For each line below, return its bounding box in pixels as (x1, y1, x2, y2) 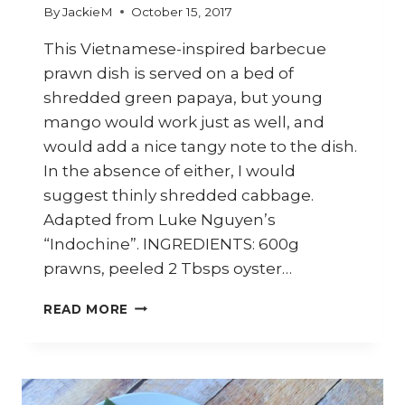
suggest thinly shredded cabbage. (43, 185, 314, 204)
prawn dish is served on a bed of (43, 63, 294, 82)
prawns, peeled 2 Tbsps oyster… (43, 259, 292, 278)
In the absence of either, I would (43, 161, 296, 180)
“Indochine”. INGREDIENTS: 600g (43, 234, 299, 253)
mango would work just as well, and (43, 112, 325, 131)
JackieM (62, 4, 114, 19)
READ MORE (43, 301, 129, 316)
